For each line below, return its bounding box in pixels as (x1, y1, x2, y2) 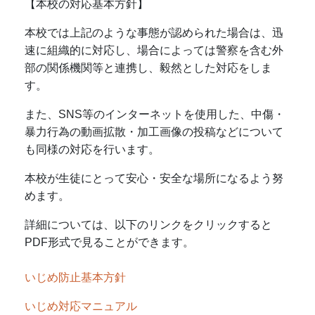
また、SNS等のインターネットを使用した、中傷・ (25, 108, 285, 120)
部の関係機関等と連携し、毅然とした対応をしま (25, 61, 272, 74)
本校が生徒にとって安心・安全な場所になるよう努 (25, 172, 283, 184)
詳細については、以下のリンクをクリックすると (25, 218, 272, 231)
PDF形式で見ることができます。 (25, 236, 194, 248)
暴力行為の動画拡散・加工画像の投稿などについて (25, 125, 283, 138)
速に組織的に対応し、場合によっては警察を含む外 (25, 44, 283, 56)
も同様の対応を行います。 (25, 143, 160, 155)
